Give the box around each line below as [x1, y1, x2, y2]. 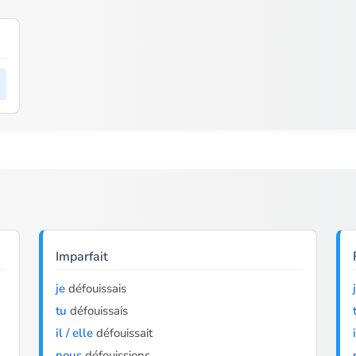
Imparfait [55, 248, 108, 265]
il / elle [55, 325, 93, 341]
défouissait [92, 325, 153, 341]
